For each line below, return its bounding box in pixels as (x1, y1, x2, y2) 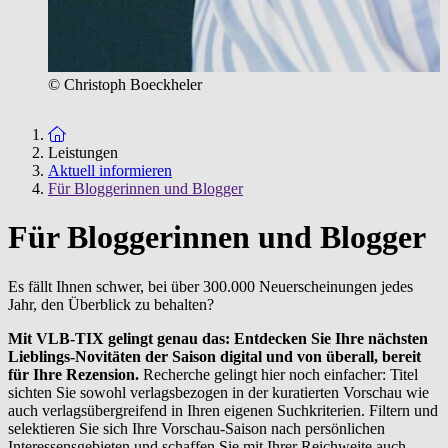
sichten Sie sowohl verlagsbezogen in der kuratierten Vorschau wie (8, 383, 429, 401)
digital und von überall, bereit (220, 347, 421, 365)
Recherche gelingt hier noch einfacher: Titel (143, 365, 418, 383)
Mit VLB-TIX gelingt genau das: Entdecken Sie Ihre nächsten (8, 329, 428, 347)
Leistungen (48, 144, 118, 161)
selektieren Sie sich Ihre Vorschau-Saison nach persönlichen (8, 419, 385, 437)
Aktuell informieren (48, 162, 172, 179)
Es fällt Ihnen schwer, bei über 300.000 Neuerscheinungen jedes (8, 277, 413, 295)
